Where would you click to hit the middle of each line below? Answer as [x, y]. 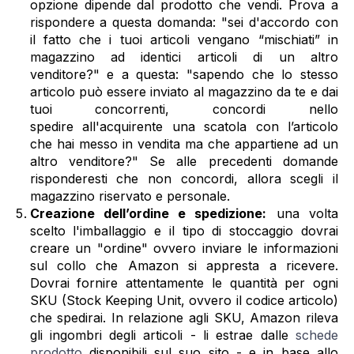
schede [317, 335]
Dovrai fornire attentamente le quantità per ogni [184, 282]
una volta [302, 213]
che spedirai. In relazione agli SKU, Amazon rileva [184, 317]
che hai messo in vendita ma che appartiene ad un [184, 143]
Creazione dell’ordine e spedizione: [148, 213]
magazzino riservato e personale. [130, 196]
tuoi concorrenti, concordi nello [184, 109]
